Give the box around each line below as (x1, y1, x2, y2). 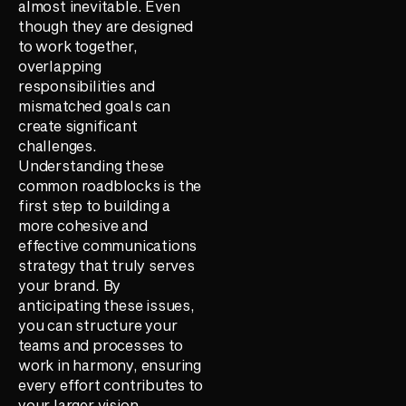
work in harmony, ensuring (18, 355, 202, 373)
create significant (18, 116, 138, 134)
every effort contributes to (18, 375, 203, 393)
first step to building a (18, 196, 171, 214)
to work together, (18, 36, 138, 54)
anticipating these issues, (18, 295, 195, 314)
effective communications (18, 236, 198, 254)
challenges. (18, 136, 97, 154)
